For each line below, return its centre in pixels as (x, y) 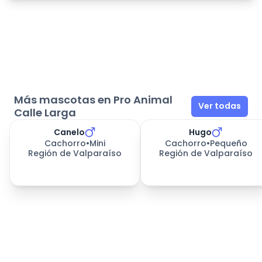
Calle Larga (45, 112)
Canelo (69, 132)
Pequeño (228, 143)
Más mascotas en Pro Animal (93, 99)
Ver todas (220, 106)
